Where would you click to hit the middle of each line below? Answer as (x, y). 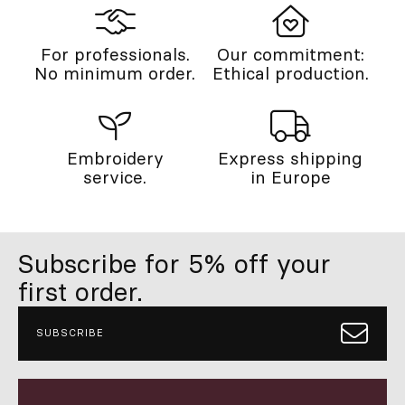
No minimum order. (115, 73)
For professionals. (115, 54)
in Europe (290, 177)
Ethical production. (290, 73)
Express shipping (290, 158)
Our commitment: (290, 54)
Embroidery (115, 158)
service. (115, 177)
